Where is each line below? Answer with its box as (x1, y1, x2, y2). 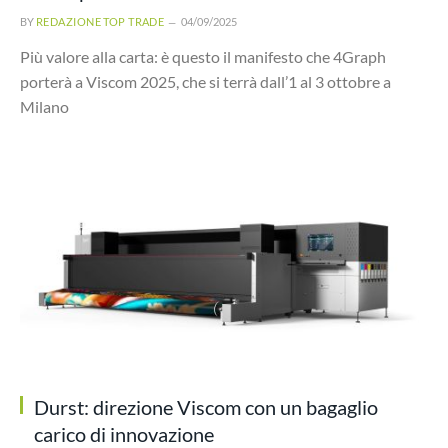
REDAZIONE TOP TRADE (36, 14, 165, 28)
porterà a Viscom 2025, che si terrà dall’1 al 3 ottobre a (20, 71, 391, 91)
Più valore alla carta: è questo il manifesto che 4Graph (20, 46, 386, 66)
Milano (20, 96, 69, 116)
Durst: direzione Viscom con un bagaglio (34, 395, 378, 419)
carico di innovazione (34, 422, 214, 446)
